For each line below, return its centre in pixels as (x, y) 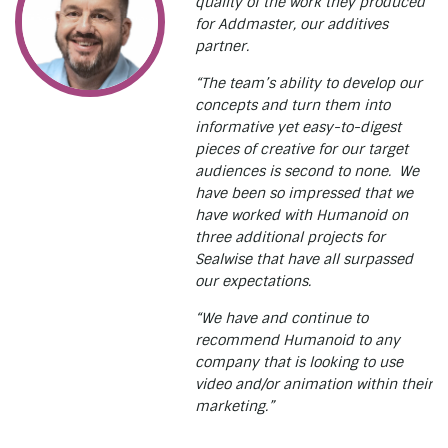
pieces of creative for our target (301, 149)
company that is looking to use (299, 362)
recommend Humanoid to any (297, 340)
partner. (222, 46)
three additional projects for (290, 237)
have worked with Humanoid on (301, 215)
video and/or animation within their (314, 384)
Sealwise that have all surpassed (304, 259)
